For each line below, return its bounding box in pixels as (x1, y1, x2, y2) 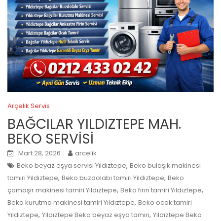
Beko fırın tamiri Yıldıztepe (120, 185, 202, 195)
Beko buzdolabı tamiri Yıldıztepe (62, 173, 164, 183)
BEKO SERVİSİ (7, 129, 94, 148)
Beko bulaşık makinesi (130, 160, 201, 170)
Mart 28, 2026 (18, 148, 61, 158)
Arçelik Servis (7, 101, 50, 110)
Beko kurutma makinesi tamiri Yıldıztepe (7, 197, 135, 207)
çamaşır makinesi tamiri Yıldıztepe (7, 185, 117, 195)
